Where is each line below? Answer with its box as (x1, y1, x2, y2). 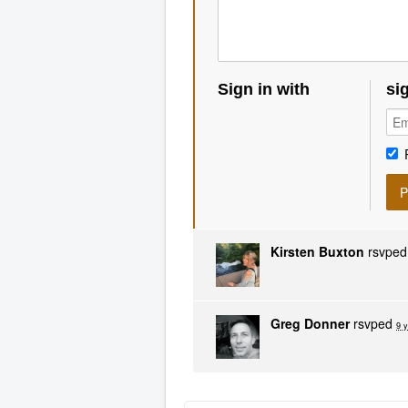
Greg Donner (270, 314, 350, 333)
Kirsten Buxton (270, 242, 364, 261)
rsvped (350, 314, 396, 333)
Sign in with (218, 79, 310, 98)
